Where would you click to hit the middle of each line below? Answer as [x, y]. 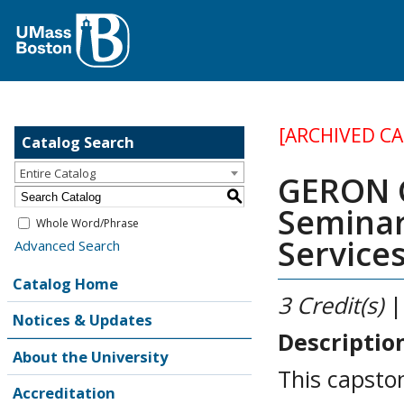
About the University [90, 357]
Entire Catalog [58, 173]
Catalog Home [65, 284]
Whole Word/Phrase [87, 223]
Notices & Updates [83, 320]
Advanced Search [67, 245]
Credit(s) [340, 304]
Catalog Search [78, 142]
